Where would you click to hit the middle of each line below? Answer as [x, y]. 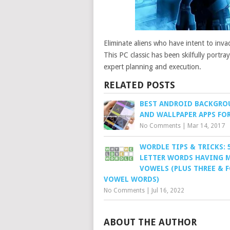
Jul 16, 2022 [168, 190]
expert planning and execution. [152, 66]
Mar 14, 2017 [206, 126]
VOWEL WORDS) [131, 179]
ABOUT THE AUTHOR [150, 222]
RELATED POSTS [139, 85]
